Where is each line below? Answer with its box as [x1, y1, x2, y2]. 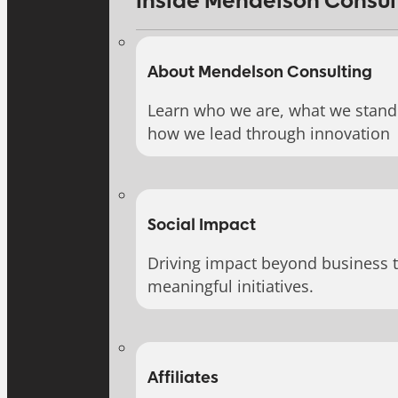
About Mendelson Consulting [147, 61, 373, 84]
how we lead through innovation [147, 121, 391, 145]
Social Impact [147, 215, 257, 237]
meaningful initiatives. [147, 275, 314, 298]
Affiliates [147, 368, 219, 390]
